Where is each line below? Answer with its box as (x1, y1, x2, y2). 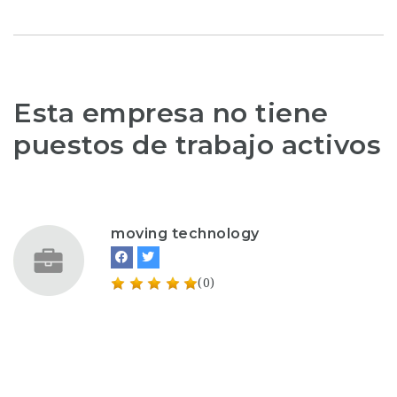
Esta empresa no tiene (13, 97, 329, 129)
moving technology (111, 224, 260, 242)
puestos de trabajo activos (13, 128, 381, 161)
